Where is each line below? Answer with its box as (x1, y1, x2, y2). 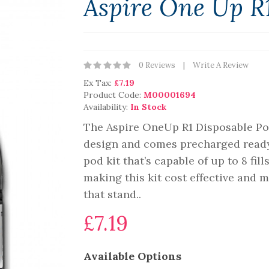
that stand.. (83, 187, 141, 201)
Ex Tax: (83, 77, 114, 88)
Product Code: (83, 89, 144, 100)
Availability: (83, 101, 130, 112)
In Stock (130, 101, 166, 112)
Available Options (83, 249, 181, 263)
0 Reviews (139, 60, 175, 70)
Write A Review (193, 60, 249, 70)
